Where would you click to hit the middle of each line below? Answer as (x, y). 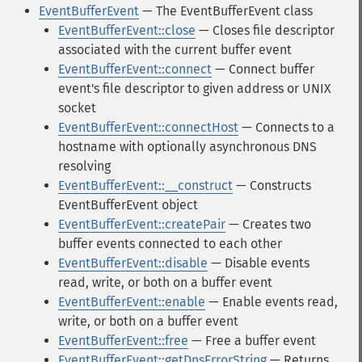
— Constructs (272, 185)
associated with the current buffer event (175, 50)
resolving (84, 166)
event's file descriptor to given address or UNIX (195, 88)
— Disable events (259, 263)
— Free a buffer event (252, 341)
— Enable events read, (271, 302)
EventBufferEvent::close (127, 30)
